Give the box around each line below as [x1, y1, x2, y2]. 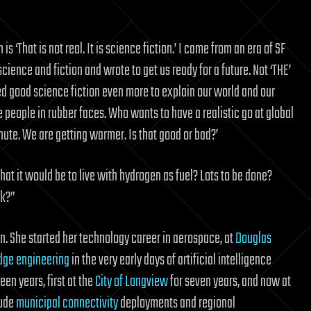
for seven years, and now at [168, 270, 291, 294]
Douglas [235, 227, 271, 251]
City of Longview [95, 270, 168, 294]
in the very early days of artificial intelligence [69, 249, 271, 272]
